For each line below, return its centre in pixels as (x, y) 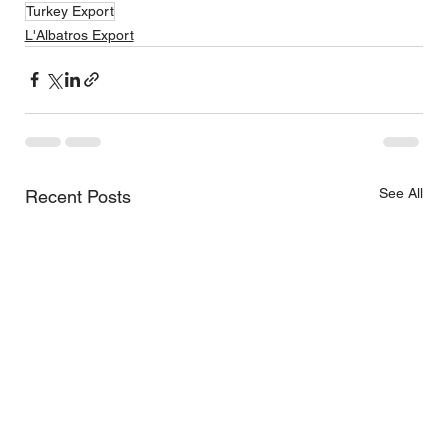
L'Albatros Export (79, 34)
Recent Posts (77, 196)
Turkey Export (69, 10)
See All (401, 192)
